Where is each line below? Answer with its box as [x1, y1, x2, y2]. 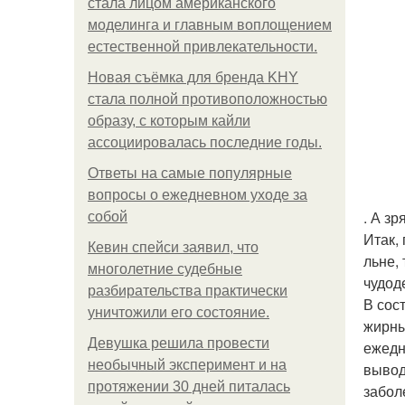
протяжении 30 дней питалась [88, 379, 290, 394]
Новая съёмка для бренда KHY [88, 70, 298, 85]
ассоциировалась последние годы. [88, 135, 322, 150]
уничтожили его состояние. [88, 305, 269, 320]
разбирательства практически [88, 283, 287, 298]
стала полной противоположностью [88, 91, 327, 107]
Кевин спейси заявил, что [88, 240, 259, 255]
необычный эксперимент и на [88, 357, 287, 372]
